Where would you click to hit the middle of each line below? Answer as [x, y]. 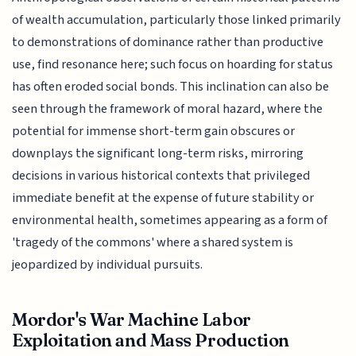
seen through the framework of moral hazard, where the [168, 108]
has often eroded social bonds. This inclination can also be [171, 86]
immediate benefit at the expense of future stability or [163, 197]
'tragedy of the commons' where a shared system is [153, 242]
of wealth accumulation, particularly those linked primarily [177, 19]
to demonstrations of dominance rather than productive [168, 42]
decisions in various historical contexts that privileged [161, 175]
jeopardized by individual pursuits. [108, 264]
